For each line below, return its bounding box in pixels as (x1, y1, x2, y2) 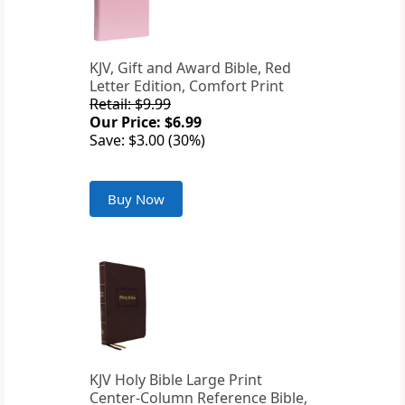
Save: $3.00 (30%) (89, 130, 205, 151)
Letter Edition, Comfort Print (89, 76, 284, 97)
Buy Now (108, 190, 165, 209)
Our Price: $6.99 (89, 112, 202, 133)
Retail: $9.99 (89, 94, 171, 115)
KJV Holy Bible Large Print (89, 370, 262, 391)
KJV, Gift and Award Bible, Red (89, 58, 291, 79)
